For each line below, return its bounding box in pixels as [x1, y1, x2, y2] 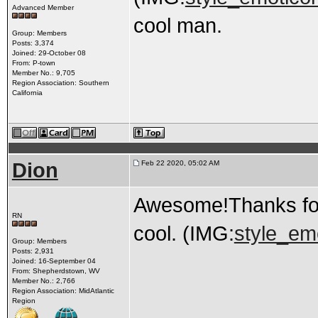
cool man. [133, 13, 222, 37]
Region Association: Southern [11, 79, 109, 87]
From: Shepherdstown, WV [11, 267, 100, 275]
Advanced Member [11, 4, 74, 11]
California [11, 89, 43, 97]
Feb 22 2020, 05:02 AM [138, 159, 219, 167]
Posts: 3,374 [11, 39, 54, 47]
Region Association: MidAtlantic [11, 287, 114, 295]
